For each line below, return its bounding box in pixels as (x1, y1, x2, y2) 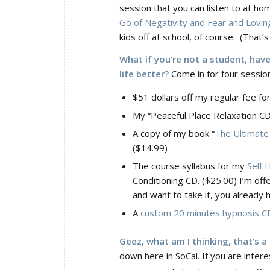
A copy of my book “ (133, 127, 215, 140)
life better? (119, 67, 169, 80)
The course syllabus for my (133, 160, 247, 172)
